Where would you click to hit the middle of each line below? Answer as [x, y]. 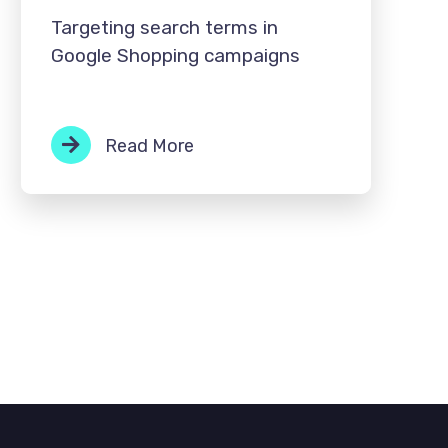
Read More [147, 145]
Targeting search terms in [164, 27]
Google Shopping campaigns [175, 55]
